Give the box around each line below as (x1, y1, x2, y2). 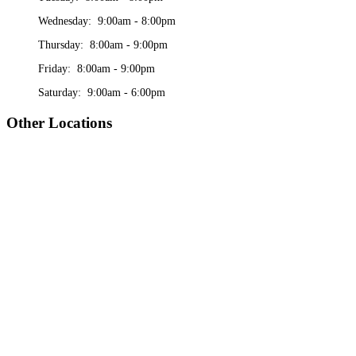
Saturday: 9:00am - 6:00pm (38, 87, 165, 99)
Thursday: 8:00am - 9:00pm (38, 39, 168, 52)
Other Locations (6, 114, 112, 132)
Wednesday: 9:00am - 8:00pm (38, 15, 176, 28)
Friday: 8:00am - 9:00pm (38, 63, 155, 75)
